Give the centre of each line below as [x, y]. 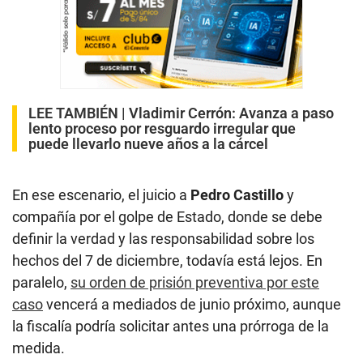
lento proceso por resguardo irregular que [162, 129]
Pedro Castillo [239, 195]
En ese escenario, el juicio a [101, 195]
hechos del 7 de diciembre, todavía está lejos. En [167, 261]
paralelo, [41, 283]
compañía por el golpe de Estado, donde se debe [167, 217]
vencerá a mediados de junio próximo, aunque [192, 305]
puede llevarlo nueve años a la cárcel [148, 144]
